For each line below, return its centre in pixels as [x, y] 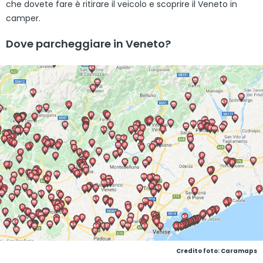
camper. [23, 18]
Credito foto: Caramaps [217, 251]
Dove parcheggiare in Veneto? [88, 44]
